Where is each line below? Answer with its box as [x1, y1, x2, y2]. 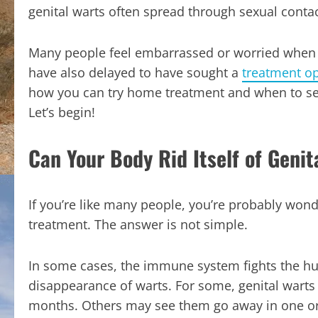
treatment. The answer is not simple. [28, 216, 248, 234]
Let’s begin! [28, 104, 95, 121]
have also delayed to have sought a [28, 64, 242, 82]
